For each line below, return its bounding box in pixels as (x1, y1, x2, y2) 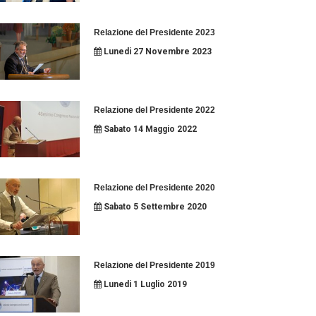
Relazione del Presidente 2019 (93, 260, 215, 270)
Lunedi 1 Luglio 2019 (101, 279, 187, 289)
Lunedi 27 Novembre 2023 (101, 47, 212, 56)
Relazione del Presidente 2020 (93, 183, 215, 193)
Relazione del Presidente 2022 (93, 105, 215, 115)
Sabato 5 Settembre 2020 (101, 202, 207, 212)
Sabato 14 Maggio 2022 (101, 124, 197, 134)
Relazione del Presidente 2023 (93, 28, 215, 37)
